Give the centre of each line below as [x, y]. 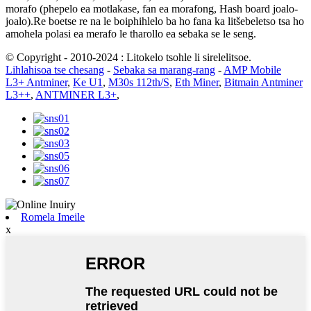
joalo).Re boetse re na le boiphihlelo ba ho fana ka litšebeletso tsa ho [155, 21]
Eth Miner [197, 82]
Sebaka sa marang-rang [164, 69]
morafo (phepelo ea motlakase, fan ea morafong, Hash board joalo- [152, 8]
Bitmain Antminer [263, 82]
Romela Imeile [53, 217]
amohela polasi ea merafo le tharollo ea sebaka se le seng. [131, 33]
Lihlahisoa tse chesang [55, 69]
